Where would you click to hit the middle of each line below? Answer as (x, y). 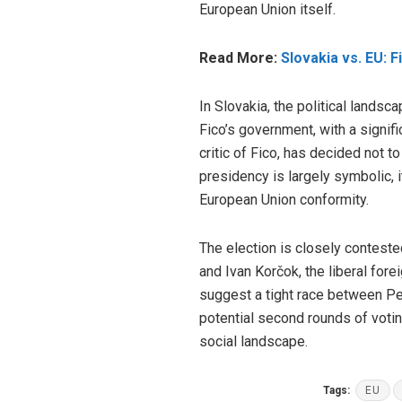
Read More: (240, 57)
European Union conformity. (286, 199)
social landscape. (253, 341)
